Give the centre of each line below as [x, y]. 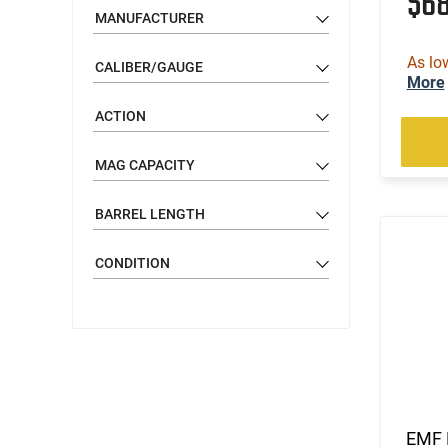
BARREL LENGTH [150, 213]
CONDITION [132, 262]
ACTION [120, 115]
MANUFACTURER [149, 17]
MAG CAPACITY [145, 164]
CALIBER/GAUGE [149, 66]
